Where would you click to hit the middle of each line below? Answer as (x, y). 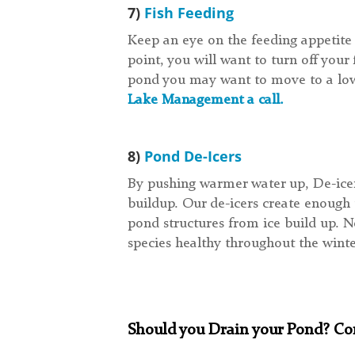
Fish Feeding (189, 13)
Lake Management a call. (206, 100)
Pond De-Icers (193, 157)
